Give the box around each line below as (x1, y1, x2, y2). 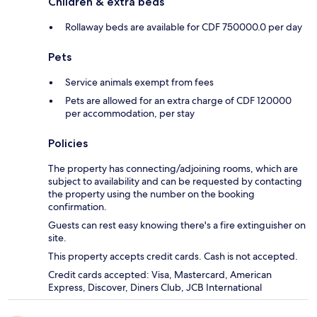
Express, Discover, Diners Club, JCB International (48, 280, 262, 294)
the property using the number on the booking (48, 187, 255, 200)
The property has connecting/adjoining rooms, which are (48, 161, 298, 175)
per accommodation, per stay (65, 106, 195, 120)
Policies (48, 136, 88, 150)
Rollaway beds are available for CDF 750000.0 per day (65, 20, 302, 33)
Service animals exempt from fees (65, 75, 214, 88)
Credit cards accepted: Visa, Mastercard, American (48, 267, 272, 281)
